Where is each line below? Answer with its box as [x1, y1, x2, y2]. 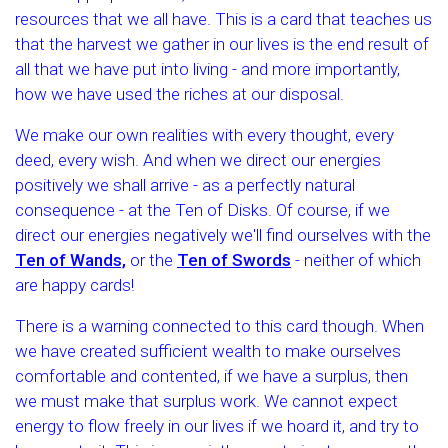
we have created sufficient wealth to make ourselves [15, 341, 401, 361]
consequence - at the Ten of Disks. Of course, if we [15, 200, 390, 220]
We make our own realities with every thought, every [15, 125, 394, 145]
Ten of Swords [177, 250, 291, 270]
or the [126, 250, 177, 270]
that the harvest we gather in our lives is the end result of [15, 34, 429, 54]
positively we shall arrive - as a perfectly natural [15, 175, 355, 195]
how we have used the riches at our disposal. [15, 84, 344, 104]
